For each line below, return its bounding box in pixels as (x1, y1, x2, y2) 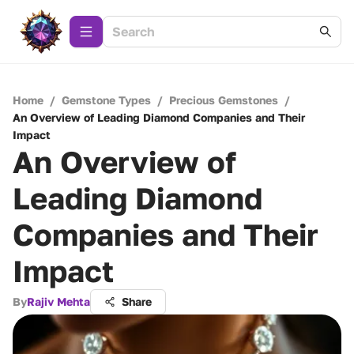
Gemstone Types (62, 93, 151, 107)
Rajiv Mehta (27, 295, 90, 308)
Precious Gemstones (169, 93, 278, 107)
